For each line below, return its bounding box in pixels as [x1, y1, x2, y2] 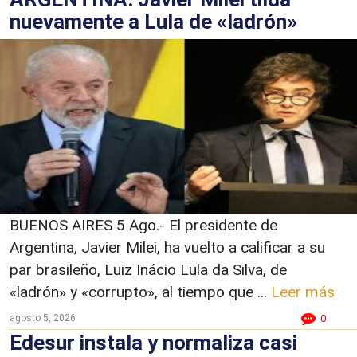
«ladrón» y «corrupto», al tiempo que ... [10, 282, 271, 301]
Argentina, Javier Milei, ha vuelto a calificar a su [10, 237, 325, 257]
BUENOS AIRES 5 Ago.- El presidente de [10, 215, 277, 234]
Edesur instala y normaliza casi [10, 330, 297, 355]
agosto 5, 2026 [10, 312, 76, 324]
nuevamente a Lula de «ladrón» [10, 9, 297, 33]
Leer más [271, 282, 335, 301]
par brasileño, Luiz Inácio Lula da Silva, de [10, 260, 287, 279]
